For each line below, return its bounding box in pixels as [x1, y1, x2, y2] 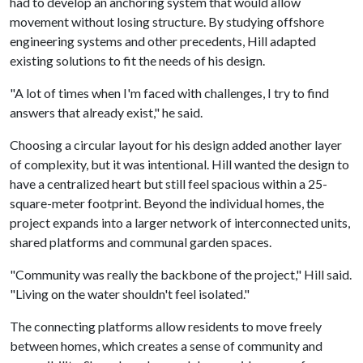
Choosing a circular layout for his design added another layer [10, 137, 342, 152]
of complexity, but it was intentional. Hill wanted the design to [10, 156, 349, 172]
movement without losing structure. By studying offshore [10, 14, 324, 29]
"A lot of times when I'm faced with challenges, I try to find [10, 85, 329, 100]
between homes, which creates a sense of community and [10, 338, 322, 353]
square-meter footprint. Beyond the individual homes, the [10, 195, 324, 211]
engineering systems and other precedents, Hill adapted [10, 33, 316, 49]
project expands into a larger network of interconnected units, [10, 215, 350, 230]
